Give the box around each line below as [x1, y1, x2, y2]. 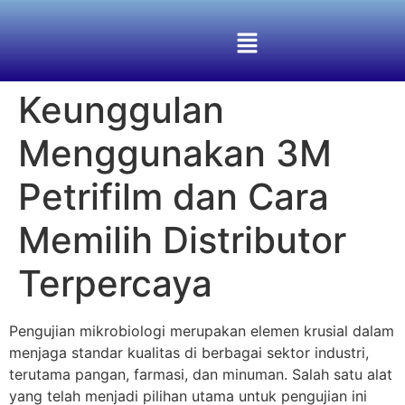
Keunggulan [18, 88, 224, 133]
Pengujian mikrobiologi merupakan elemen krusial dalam [9, 322, 394, 341]
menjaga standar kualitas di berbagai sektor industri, [9, 344, 369, 363]
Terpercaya [18, 261, 212, 306]
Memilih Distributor [18, 218, 346, 263]
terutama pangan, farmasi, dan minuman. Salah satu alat [9, 365, 392, 384]
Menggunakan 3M [18, 131, 332, 176]
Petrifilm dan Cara [18, 174, 329, 220]
